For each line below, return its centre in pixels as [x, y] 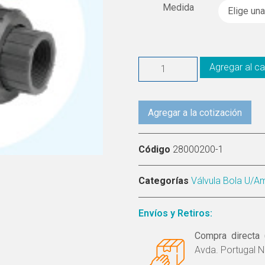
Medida [178, 7]
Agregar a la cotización [195, 113]
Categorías [164, 181]
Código [156, 150]
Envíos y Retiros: [175, 214]
